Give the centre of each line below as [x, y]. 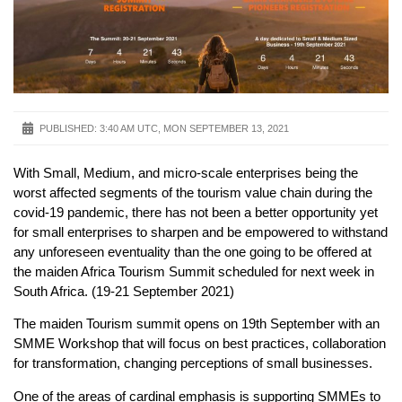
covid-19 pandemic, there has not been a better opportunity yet [196, 213]
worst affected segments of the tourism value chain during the [193, 193]
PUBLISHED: [68, 129]
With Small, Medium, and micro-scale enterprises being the [186, 173]
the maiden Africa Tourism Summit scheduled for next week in [194, 272]
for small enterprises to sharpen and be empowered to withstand [201, 232]
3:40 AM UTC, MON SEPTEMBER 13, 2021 [194, 129]
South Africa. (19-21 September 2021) [124, 292]
